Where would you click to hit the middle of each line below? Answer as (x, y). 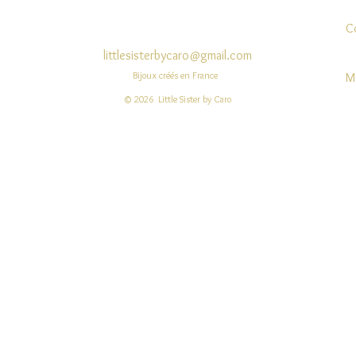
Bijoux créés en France (175, 75)
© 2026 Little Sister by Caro (178, 99)
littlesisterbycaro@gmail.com (178, 55)
